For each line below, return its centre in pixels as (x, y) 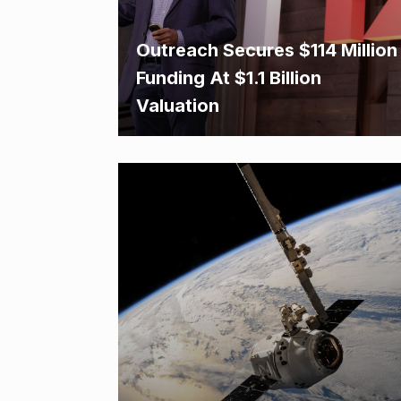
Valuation (178, 106)
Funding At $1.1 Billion (229, 78)
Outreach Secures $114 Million (267, 50)
